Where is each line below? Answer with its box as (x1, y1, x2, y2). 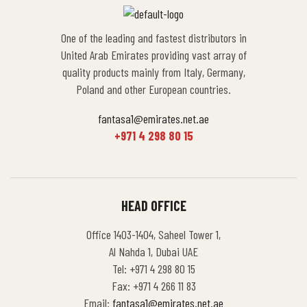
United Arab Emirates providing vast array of (60, 47, 247, 62)
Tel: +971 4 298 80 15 (112, 261, 195, 276)
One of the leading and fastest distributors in (60, 30, 247, 45)
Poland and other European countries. (76, 82, 231, 97)
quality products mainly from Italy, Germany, (62, 64, 245, 79)
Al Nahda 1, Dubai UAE (109, 244, 198, 259)
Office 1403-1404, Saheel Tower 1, (86, 227, 221, 242)
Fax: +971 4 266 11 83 (111, 278, 196, 293)
